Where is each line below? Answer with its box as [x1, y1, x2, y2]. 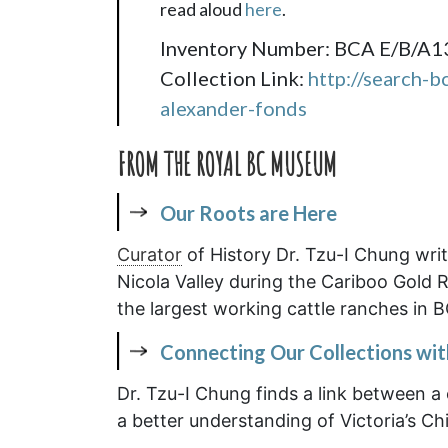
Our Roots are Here [160, 200, 337, 225]
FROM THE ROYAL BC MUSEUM [117, 144, 337, 184]
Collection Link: [160, 65, 308, 90]
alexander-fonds [160, 95, 307, 120]
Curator [117, 243, 182, 265]
